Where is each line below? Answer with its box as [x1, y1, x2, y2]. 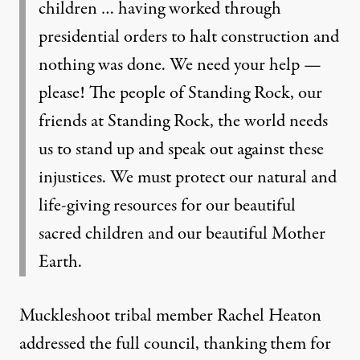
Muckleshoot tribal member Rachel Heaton [19, 303, 321, 329]
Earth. [39, 249, 82, 275]
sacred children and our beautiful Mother [39, 221, 325, 247]
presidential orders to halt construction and [39, 24, 339, 50]
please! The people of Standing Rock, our [39, 80, 322, 106]
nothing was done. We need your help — [39, 52, 321, 78]
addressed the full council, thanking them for [19, 331, 331, 357]
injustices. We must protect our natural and [39, 165, 337, 190]
